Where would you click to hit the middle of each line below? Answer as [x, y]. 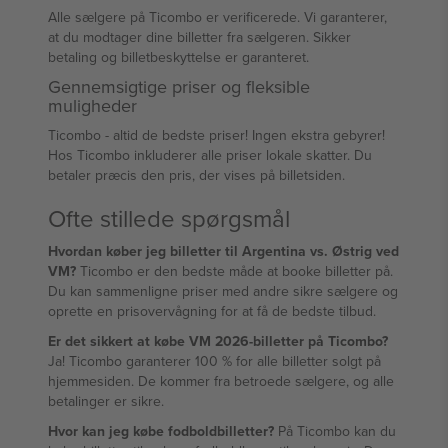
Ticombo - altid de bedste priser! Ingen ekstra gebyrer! [216, 135]
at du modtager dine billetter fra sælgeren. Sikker [199, 37]
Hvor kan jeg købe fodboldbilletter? [161, 431]
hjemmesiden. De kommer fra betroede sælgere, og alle [221, 381]
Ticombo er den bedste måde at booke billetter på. [234, 271]
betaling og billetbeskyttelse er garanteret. [178, 57]
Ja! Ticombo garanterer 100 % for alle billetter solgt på [214, 361]
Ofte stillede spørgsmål [169, 218]
